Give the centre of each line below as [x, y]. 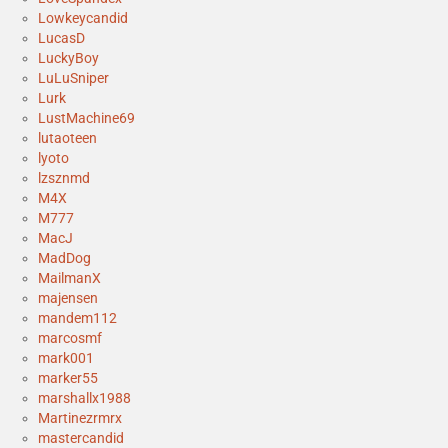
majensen [68, 298]
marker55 [68, 378]
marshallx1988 [84, 398]
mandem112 [77, 318]
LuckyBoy [68, 58]
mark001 [66, 358]
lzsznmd [64, 178]
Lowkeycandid [83, 18]
